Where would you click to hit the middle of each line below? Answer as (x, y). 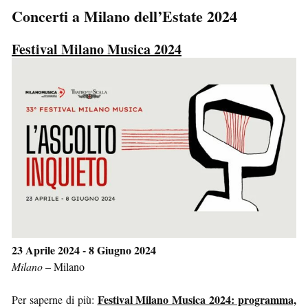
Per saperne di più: (55, 299)
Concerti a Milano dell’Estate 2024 (124, 16)
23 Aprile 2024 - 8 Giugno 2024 (84, 250)
